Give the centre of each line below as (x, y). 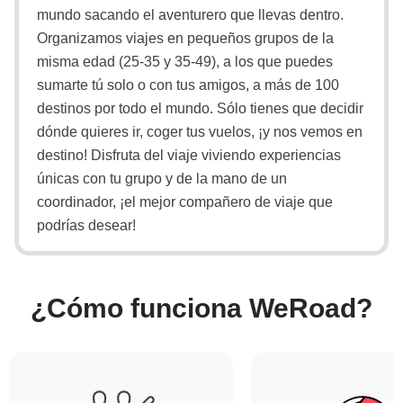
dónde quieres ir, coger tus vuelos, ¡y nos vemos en (200, 132)
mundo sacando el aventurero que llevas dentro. (190, 15)
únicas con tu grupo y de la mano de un (162, 179)
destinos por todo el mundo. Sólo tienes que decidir (200, 108)
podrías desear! (86, 225)
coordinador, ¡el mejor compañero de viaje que (185, 202)
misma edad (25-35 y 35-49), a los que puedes (185, 62)
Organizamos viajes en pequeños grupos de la (185, 38)
